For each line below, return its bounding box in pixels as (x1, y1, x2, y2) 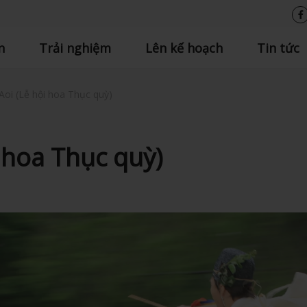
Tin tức (256, 40, 299, 56)
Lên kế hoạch (145, 40, 223, 56)
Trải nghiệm (38, 40, 111, 56)
